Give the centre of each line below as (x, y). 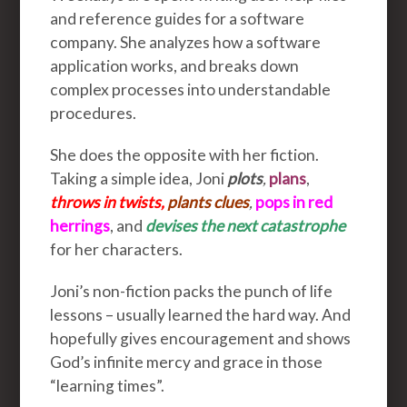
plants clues (208, 202)
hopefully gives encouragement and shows (201, 338)
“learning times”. (108, 385)
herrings (80, 225)
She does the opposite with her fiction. (185, 154)
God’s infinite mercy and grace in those (187, 362)
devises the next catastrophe (246, 225)
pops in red (294, 202)
